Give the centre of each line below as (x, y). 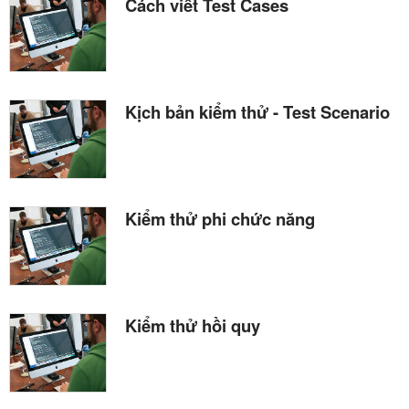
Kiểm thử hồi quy (193, 325)
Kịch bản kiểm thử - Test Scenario (257, 111)
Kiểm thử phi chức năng (220, 218)
